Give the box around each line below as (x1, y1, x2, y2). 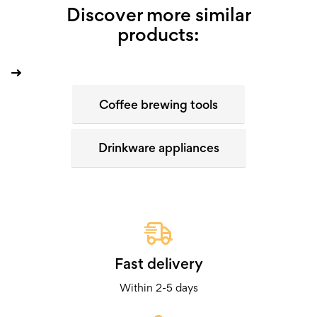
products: (117, 22, 200, 45)
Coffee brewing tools (99, 96, 218, 112)
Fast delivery (114, 254, 203, 272)
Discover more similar (66, 2, 251, 25)
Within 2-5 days (119, 281, 198, 295)
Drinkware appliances (98, 140, 219, 156)
